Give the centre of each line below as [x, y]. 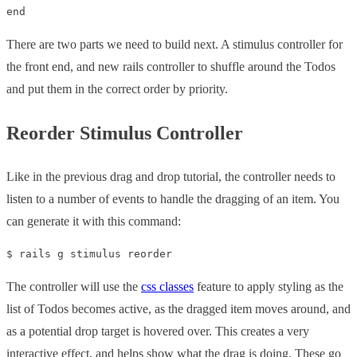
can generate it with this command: [94, 221]
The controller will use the [74, 286]
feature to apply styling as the [269, 286]
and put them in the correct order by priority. [117, 88]
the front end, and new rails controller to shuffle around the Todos [171, 66]
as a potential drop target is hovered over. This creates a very [158, 331]
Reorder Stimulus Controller [125, 133]
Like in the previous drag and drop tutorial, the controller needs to [171, 176]
